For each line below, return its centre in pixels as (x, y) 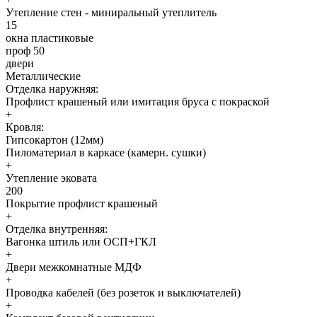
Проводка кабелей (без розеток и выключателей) (123, 293)
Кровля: (25, 127)
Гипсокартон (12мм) (54, 140)
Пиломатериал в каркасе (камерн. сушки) (106, 153)
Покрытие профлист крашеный (82, 204)
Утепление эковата (51, 178)
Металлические (43, 76)
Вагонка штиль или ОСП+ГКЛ (81, 242)
